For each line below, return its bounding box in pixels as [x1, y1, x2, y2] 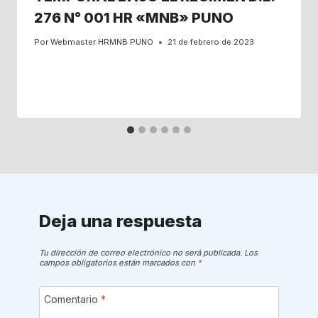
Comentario [43, 292, 101, 305]
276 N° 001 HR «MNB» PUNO [34, 9, 234, 27]
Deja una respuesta [38, 211, 202, 232]
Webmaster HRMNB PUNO [50, 37, 154, 48]
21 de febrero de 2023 [168, 37, 255, 48]
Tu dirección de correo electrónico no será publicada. [38, 247, 242, 258]
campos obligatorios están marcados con [38, 257, 197, 268]
